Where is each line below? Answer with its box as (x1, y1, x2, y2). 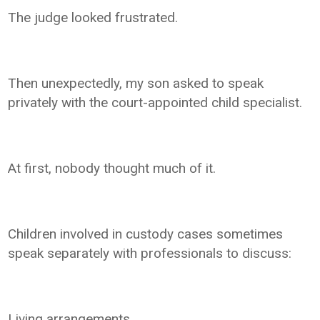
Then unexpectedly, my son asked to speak (8, 74, 264, 91)
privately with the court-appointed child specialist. (8, 94, 303, 111)
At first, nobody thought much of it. (8, 159, 216, 176)
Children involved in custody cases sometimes (8, 225, 284, 242)
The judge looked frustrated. (8, 9, 179, 26)
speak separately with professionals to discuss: (8, 244, 292, 261)
